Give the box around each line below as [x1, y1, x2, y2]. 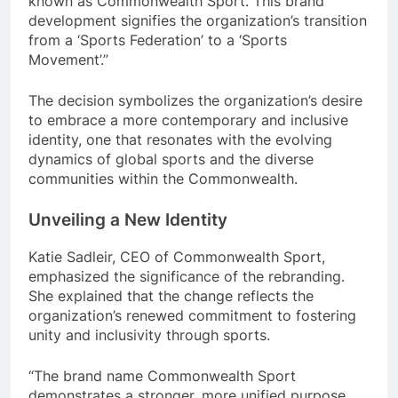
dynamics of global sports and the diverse [28, 149, 314, 168]
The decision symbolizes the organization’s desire [28, 91, 362, 109]
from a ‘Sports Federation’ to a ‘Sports [28, 30, 287, 49]
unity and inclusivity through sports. [28, 325, 270, 344]
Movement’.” [28, 50, 108, 68]
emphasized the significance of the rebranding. [28, 267, 345, 285]
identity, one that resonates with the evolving [28, 130, 332, 148]
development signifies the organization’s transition [28, 11, 367, 29]
